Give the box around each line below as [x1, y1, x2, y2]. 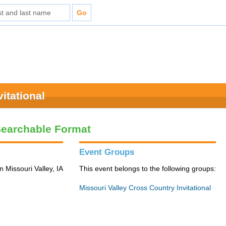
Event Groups [79, 147, 135, 157]
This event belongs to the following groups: [79, 164, 216, 173]
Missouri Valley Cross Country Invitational [79, 184, 211, 192]
